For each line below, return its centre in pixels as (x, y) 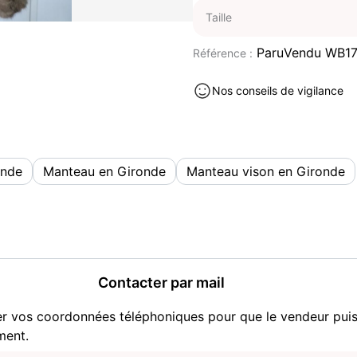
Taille (219, 17)
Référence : (223, 53)
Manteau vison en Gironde (266, 171)
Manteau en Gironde (104, 171)
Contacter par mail (161, 282)
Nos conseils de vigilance (278, 90)
